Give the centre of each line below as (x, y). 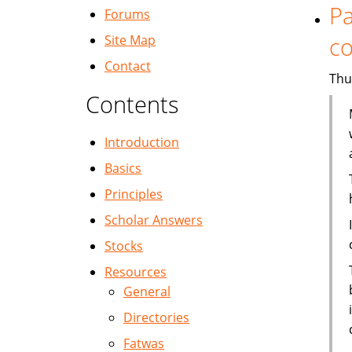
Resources (136, 272)
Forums (127, 14)
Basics (123, 168)
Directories (156, 317)
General (147, 291)
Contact (128, 66)
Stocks (124, 246)
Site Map (130, 40)
